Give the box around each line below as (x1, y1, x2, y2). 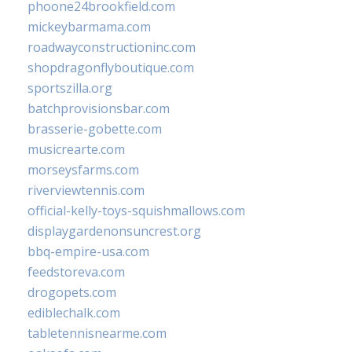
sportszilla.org (27, 79, 112, 97)
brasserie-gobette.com (27, 120, 162, 138)
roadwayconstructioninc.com (27, 38, 196, 57)
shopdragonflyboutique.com (27, 59, 194, 77)
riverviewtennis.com (27, 181, 145, 200)
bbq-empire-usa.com (27, 243, 149, 261)
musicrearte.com (27, 141, 125, 159)
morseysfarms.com (27, 161, 139, 179)
